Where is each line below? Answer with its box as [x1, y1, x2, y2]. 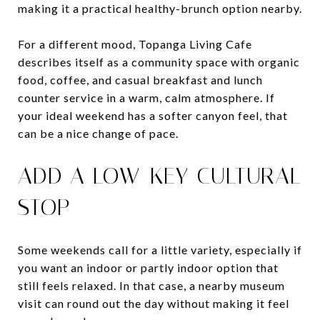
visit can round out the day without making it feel [18, 296, 289, 310]
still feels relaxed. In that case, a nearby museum [18, 278, 285, 292]
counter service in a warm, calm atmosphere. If [18, 90, 275, 104]
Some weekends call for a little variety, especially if [18, 242, 302, 256]
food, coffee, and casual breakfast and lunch [18, 72, 263, 86]
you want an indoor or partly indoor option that [18, 260, 279, 274]
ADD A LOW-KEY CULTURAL [18, 161, 301, 189]
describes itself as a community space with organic [18, 54, 300, 69]
